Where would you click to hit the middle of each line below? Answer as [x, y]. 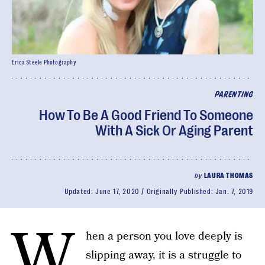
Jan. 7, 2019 [234, 192]
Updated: [80, 192]
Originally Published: [181, 192]
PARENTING [234, 95]
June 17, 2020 [117, 192]
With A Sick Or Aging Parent [174, 131]
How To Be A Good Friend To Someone [146, 115]
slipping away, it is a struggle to [164, 255]
